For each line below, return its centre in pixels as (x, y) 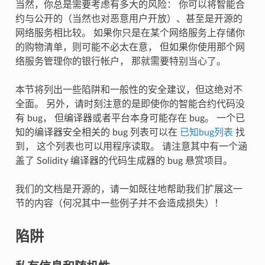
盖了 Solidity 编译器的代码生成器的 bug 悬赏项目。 (124, 161)
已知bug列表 (206, 133)
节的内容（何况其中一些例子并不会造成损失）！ (119, 204)
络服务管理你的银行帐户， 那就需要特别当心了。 (120, 62)
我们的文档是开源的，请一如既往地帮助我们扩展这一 (129, 190)
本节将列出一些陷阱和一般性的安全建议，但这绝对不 (129, 90)
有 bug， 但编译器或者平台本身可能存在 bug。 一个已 (130, 119)
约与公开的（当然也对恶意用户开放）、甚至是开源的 (129, 19)
